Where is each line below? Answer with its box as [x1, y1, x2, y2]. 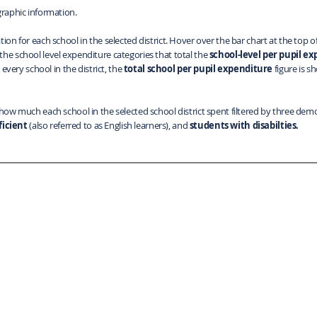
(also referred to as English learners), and [29, 118, 188, 132]
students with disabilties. [188, 118, 301, 132]
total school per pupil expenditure [123, 62, 272, 75]
